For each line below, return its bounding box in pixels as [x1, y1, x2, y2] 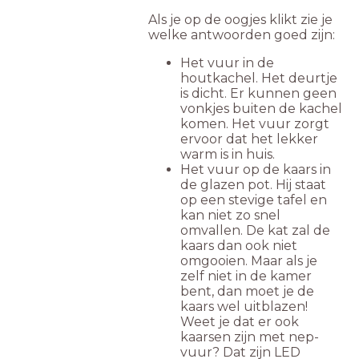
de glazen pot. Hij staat [180, 177, 326, 193]
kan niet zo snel [180, 208, 280, 224]
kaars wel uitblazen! [180, 299, 308, 315]
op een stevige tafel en [180, 192, 327, 208]
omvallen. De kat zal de [180, 223, 330, 239]
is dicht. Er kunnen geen [180, 86, 337, 102]
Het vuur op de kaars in [180, 162, 331, 178]
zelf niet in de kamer [180, 268, 312, 284]
